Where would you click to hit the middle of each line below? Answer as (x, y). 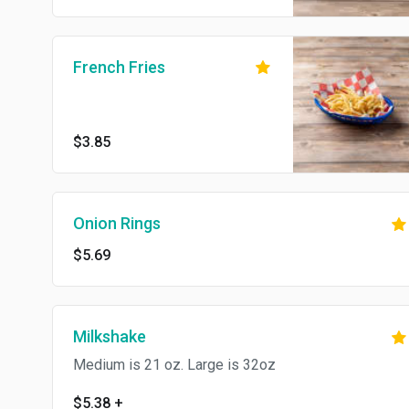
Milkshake (110, 337)
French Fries (119, 67)
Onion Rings (117, 224)
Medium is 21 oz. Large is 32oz (174, 365)
